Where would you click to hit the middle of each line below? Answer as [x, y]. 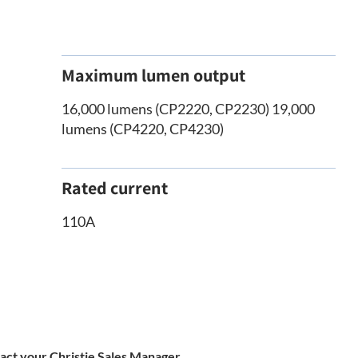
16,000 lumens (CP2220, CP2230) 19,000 [188, 109]
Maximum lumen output [153, 75]
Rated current [114, 188]
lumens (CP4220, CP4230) [142, 129]
